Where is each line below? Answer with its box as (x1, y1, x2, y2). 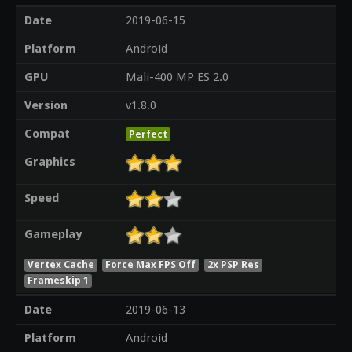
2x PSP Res (207, 258, 260, 270)
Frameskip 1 (27, 273, 89, 286)
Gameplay (24, 227, 82, 242)
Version (24, 98, 68, 113)
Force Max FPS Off (105, 258, 196, 270)
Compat (24, 126, 70, 141)
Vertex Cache (27, 258, 94, 270)
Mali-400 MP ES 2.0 (125, 70, 229, 85)
